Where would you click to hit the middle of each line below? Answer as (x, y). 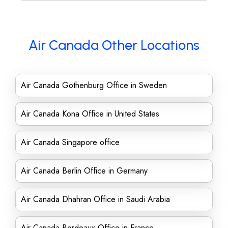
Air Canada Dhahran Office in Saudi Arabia (95, 199)
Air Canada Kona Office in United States (90, 114)
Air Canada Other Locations (114, 45)
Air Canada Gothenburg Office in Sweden (94, 85)
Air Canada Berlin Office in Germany (84, 171)
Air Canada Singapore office (70, 142)
